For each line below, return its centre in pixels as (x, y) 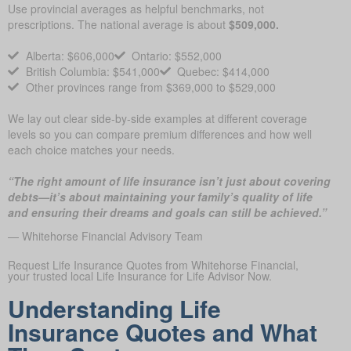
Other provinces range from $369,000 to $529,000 (150, 89)
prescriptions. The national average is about (118, 26)
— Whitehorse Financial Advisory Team (105, 238)
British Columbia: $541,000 (92, 73)
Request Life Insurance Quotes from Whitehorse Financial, (153, 267)
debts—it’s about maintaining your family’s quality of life (160, 199)
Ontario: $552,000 (177, 58)
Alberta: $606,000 (70, 58)
